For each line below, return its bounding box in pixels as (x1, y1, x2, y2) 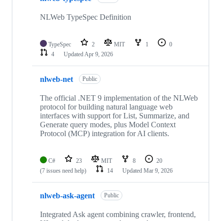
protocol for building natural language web (40, 103, 173, 111)
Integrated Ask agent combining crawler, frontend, (40, 210, 196, 219)
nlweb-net (40, 74, 73, 83)
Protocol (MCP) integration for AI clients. (40, 129, 169, 138)
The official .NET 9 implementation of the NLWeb (40, 94, 198, 103)
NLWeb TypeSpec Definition (40, 13, 131, 22)
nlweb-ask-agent (40, 191, 95, 200)
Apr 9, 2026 (84, 51, 113, 58)
